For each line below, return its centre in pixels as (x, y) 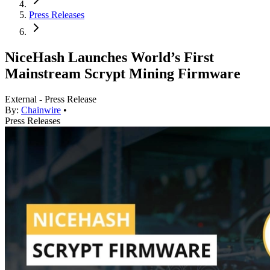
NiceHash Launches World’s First (109, 58)
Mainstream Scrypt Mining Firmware (123, 74)
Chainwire (41, 110)
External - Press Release (51, 99)
